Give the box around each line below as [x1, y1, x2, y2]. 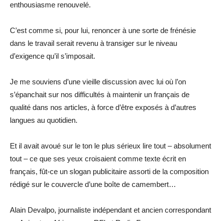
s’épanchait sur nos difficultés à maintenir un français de [10, 90, 189, 99]
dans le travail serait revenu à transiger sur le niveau [10, 38, 177, 47]
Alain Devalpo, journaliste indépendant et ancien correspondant [10, 205, 211, 214]
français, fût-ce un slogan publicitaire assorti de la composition [10, 167, 209, 176]
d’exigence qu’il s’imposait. [10, 51, 95, 60]
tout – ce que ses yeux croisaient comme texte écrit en [10, 154, 186, 163]
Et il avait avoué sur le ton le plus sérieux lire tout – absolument [10, 141, 211, 150]
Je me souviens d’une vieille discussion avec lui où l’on [10, 77, 186, 86]
